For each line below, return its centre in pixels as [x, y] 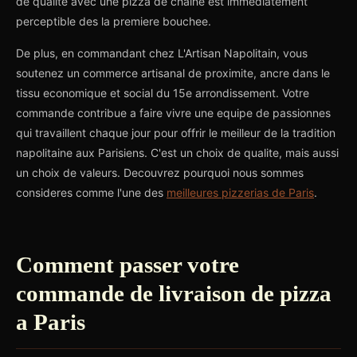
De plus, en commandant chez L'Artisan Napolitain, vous [162, 53]
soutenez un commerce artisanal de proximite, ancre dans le [173, 73]
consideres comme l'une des [91, 192]
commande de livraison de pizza [174, 293]
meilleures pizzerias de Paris [240, 192]
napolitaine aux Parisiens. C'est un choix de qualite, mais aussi [177, 153]
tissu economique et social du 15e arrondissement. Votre [163, 93]
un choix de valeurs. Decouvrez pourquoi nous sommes [160, 173]
